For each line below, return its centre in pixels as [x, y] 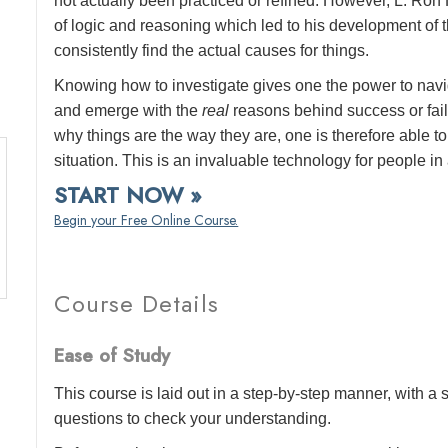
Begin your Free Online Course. [146, 220]
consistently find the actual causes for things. [212, 50]
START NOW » [128, 195]
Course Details [137, 303]
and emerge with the [128, 110]
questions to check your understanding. [193, 418]
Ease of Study [112, 356]
